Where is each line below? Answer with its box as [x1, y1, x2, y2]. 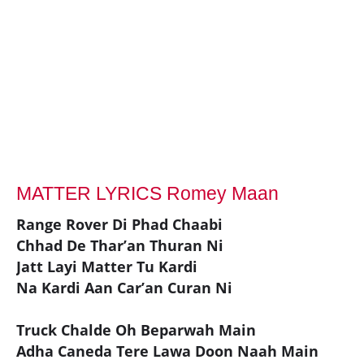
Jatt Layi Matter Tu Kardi [16, 256, 197, 276]
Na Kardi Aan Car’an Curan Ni [16, 277, 232, 297]
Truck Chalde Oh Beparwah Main [16, 319, 256, 340]
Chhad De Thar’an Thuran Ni [16, 235, 223, 255]
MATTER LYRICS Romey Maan [16, 182, 279, 204]
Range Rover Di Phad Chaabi [16, 214, 223, 234]
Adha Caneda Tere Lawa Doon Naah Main [16, 340, 318, 361]
